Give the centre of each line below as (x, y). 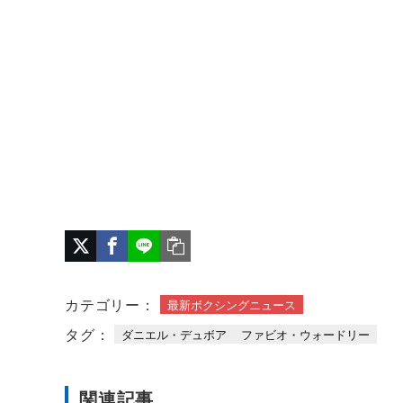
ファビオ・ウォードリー (306, 334)
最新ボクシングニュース (231, 304)
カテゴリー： (110, 304)
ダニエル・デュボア (175, 334)
